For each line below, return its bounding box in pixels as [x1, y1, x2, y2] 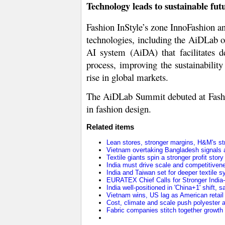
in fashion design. [86, 102, 151, 115]
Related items [86, 122, 134, 131]
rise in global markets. [86, 70, 168, 83]
